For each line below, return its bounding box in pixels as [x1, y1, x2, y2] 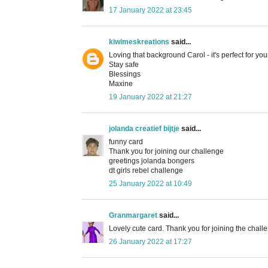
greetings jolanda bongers [109, 156, 194, 165]
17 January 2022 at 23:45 [109, 5, 192, 14]
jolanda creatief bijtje [109, 124, 179, 133]
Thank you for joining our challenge [109, 147, 224, 156]
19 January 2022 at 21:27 [109, 92, 192, 101]
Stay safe [109, 60, 139, 69]
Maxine [109, 79, 133, 88]
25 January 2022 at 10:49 [109, 179, 192, 188]
